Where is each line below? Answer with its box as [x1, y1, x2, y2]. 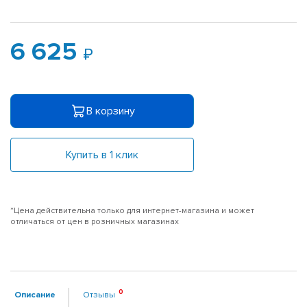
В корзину [86, 103, 135, 118]
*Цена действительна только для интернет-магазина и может [10, 205, 254, 216]
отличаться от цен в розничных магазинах [10, 216, 179, 227]
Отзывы [83, 288, 115, 300]
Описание [14, 288, 56, 300]
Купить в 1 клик [66, 147, 138, 162]
